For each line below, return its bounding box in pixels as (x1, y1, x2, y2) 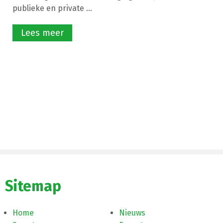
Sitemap (5, 177, 61, 196)
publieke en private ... (12, 3, 92, 13)
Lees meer (21, 27, 64, 38)
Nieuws (119, 208, 145, 218)
